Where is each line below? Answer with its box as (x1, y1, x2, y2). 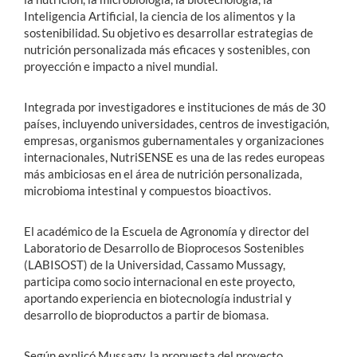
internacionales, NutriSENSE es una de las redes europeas (24, 149, 325, 164)
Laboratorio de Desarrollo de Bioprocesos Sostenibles (24, 240, 304, 255)
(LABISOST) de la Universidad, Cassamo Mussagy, (24, 257, 285, 272)
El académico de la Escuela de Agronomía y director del (24, 223, 309, 238)
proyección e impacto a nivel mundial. (24, 58, 218, 73)
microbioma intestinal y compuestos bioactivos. (24, 182, 271, 198)
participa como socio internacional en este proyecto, (24, 273, 295, 288)
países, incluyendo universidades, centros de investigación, (24, 116, 329, 131)
